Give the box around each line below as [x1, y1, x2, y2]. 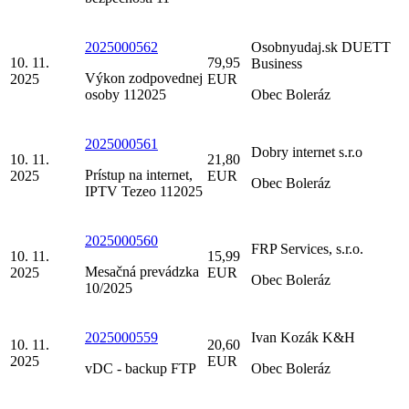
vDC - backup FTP [85, 360, 196, 376]
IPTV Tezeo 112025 [85, 183, 203, 199]
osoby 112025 [85, 86, 166, 102]
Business [251, 55, 302, 71]
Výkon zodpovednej [85, 69, 203, 86]
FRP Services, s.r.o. [251, 240, 363, 257]
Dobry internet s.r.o [251, 143, 362, 160]
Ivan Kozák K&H [251, 329, 355, 345]
